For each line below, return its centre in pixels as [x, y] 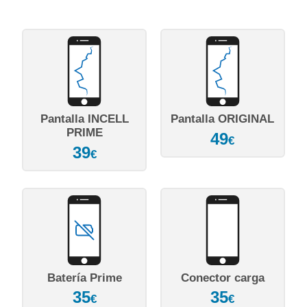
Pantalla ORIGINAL [223, 119]
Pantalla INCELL [84, 119]
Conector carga [222, 278]
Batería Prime [84, 278]
